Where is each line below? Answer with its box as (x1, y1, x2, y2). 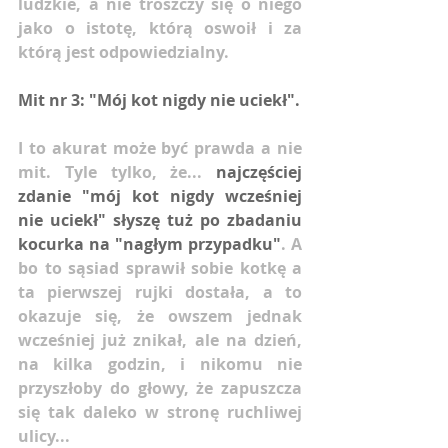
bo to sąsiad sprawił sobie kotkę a (18, 256, 302, 279)
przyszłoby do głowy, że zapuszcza (18, 376, 302, 399)
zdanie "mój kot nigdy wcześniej (18, 184, 302, 207)
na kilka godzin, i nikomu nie (18, 352, 302, 375)
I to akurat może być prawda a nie (18, 136, 302, 159)
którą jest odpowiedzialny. (18, 40, 229, 63)
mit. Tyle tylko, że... (18, 160, 216, 183)
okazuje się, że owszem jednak (18, 304, 302, 327)
